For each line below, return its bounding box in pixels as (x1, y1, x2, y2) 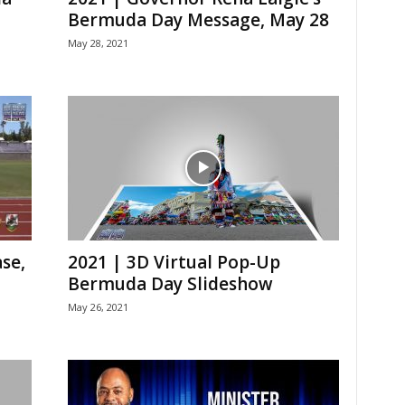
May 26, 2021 (67, 300, 128, 315)
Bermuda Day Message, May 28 (67, 8, 329, 33)
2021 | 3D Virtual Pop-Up (67, 250, 280, 275)
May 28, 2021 (67, 36, 128, 51)
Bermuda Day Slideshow (67, 272, 273, 297)
